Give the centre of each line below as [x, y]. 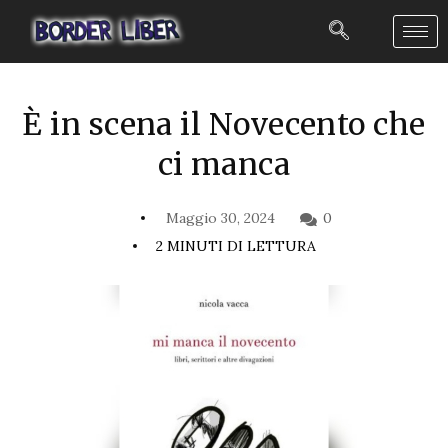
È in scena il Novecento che [224, 123]
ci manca [224, 163]
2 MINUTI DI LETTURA [235, 245]
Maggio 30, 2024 [218, 217]
